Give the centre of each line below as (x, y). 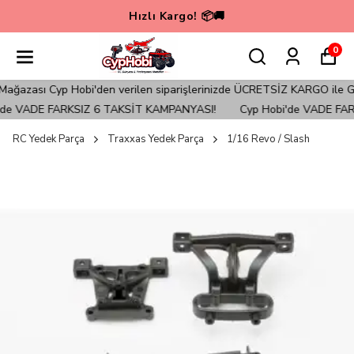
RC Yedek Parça (49, 139)
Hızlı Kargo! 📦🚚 (177, 16)
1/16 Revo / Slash (268, 139)
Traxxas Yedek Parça (156, 139)
